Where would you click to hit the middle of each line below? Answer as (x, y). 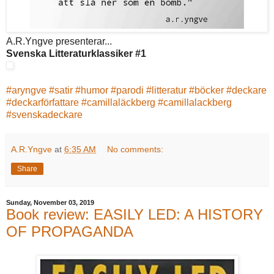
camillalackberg (198, 103)
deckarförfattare (45, 103)
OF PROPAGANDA (70, 232)
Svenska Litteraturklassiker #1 (76, 54)
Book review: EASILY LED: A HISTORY (135, 215)
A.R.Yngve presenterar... (59, 42)
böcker (209, 91)
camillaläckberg (121, 103)
